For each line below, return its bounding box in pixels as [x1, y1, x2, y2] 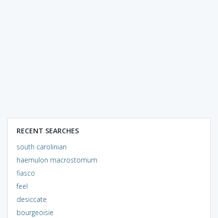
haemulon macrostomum [16, 155, 97, 164]
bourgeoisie [16, 207, 54, 217]
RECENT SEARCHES [16, 126, 79, 135]
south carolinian [16, 142, 67, 151]
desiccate [16, 194, 47, 204]
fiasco [16, 168, 35, 178]
